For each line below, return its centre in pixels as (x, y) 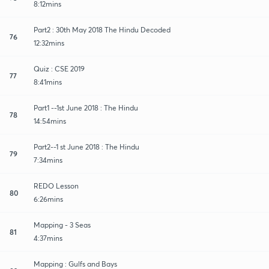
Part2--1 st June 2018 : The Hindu (86, 147)
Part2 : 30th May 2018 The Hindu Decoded (102, 29)
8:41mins (48, 82)
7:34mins (48, 160)
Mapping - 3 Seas (62, 225)
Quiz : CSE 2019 (59, 68)
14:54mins (50, 121)
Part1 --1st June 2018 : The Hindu (86, 107)
